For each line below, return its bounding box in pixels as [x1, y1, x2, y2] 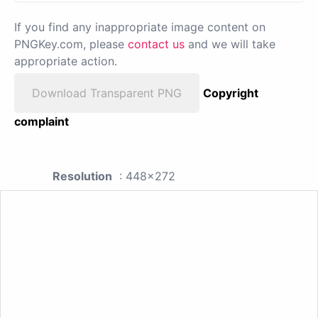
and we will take [185, 37, 275, 52]
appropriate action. [14, 54, 117, 69]
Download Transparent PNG [32, 86, 182, 101]
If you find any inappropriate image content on [14, 20, 265, 35]
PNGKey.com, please [14, 37, 128, 52]
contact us [128, 37, 185, 52]
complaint [14, 114, 69, 129]
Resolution [53, 169, 112, 184]
